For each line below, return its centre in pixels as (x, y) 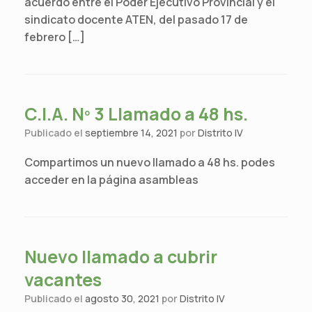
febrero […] (55, 37)
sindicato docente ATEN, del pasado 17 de (136, 19)
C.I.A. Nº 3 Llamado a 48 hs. (136, 114)
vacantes (63, 279)
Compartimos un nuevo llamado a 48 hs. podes (150, 162)
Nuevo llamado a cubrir (121, 256)
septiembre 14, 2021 (131, 132)
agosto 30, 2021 (122, 298)
